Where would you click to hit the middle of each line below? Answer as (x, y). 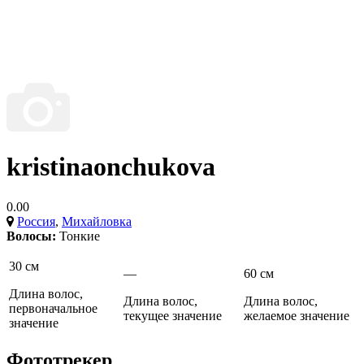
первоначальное (53, 308)
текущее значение (173, 315)
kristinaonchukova (111, 167)
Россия (36, 221)
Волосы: (31, 236)
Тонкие (80, 236)
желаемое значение (297, 315)
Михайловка (97, 221)
